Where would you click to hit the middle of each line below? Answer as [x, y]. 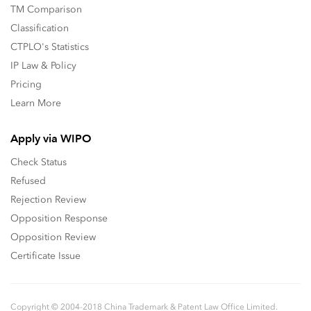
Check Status [39, 162]
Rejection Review [48, 200]
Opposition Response [59, 218]
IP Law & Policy [43, 66]
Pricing [26, 84]
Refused [28, 181]
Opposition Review [53, 237]
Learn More [36, 103]
